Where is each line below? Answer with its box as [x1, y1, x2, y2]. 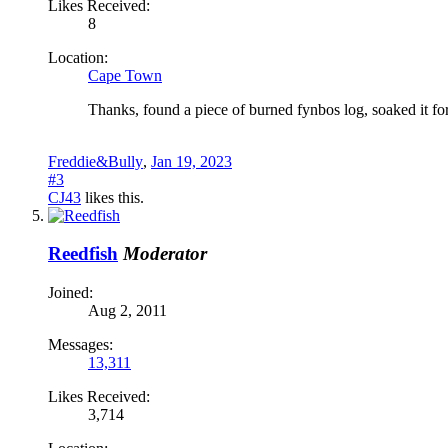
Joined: [48, 284, 93, 302]
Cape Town [88, 66, 162, 84]
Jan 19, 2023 [151, 152, 232, 170]
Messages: [48, 336, 113, 354]
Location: [48, 48, 108, 66]
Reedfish [48, 243, 118, 265]
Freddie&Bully [48, 152, 143, 170]
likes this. [81, 188, 144, 206]
